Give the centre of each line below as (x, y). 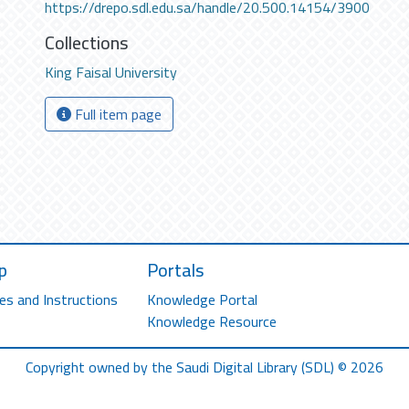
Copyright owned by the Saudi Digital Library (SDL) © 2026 (204, 367)
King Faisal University (111, 72)
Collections (87, 42)
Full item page (116, 114)
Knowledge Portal (203, 299)
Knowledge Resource (212, 321)
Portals (176, 269)
